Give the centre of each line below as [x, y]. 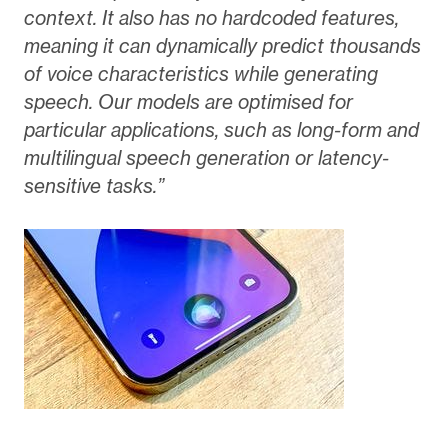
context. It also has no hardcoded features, [211, 17]
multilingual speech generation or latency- [206, 157]
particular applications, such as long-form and [221, 129]
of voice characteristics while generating [200, 73]
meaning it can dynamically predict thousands [222, 45]
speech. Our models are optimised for [188, 101]
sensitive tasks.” [93, 185]
